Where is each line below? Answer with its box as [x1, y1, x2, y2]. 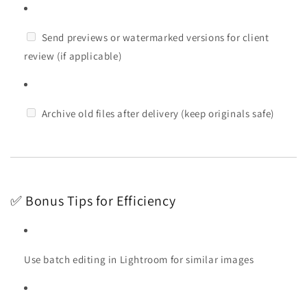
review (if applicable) [24, 49, 122, 62]
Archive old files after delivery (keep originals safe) [39, 106, 274, 120]
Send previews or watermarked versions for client [39, 30, 269, 44]
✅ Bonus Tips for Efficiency [10, 191, 176, 210]
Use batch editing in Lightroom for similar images [24, 252, 254, 266]
